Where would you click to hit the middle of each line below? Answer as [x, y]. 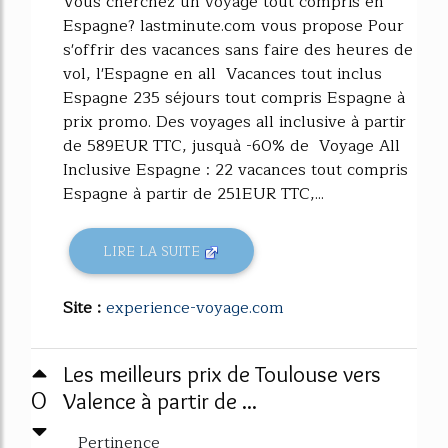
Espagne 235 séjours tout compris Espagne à [234, 98]
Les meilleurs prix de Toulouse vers [222, 374]
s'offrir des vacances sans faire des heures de [238, 50]
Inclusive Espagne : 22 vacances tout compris [235, 170]
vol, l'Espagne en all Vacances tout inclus [222, 74]
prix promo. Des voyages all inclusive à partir [234, 122]
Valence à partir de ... [160, 401]
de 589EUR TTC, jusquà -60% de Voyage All [231, 146]
